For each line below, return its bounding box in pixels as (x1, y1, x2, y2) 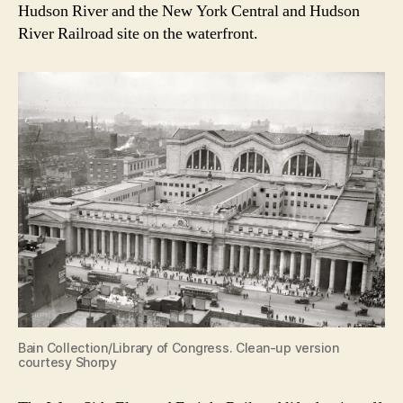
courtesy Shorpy (18, 354, 117, 370)
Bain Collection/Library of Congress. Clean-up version (18, 339, 339, 355)
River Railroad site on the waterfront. (18, 23, 258, 45)
